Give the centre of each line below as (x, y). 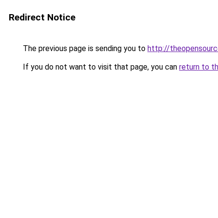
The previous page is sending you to (84, 48)
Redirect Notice (42, 17)
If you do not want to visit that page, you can (100, 67)
